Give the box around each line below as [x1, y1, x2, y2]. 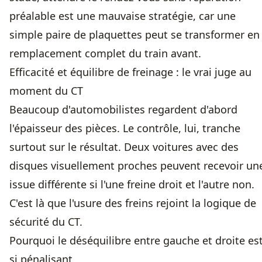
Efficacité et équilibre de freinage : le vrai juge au [9, 65, 251, 80]
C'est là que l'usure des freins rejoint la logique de [9, 196, 256, 211]
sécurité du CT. [9, 215, 82, 229]
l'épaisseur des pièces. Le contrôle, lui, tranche [9, 121, 240, 136]
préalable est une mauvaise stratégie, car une [9, 9, 236, 23]
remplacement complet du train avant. [9, 46, 201, 61]
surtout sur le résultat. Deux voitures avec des [9, 140, 239, 154]
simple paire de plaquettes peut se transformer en [9, 27, 260, 42]
